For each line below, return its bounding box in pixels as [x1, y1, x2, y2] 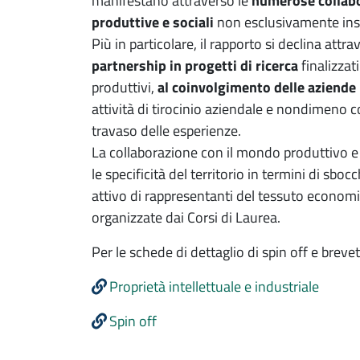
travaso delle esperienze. [92, 119, 241, 141]
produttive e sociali [92, 10, 214, 33]
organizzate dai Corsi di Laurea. [92, 206, 280, 228]
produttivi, [92, 76, 157, 98]
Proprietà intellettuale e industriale [109, 275, 319, 297]
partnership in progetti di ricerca [92, 54, 301, 76]
